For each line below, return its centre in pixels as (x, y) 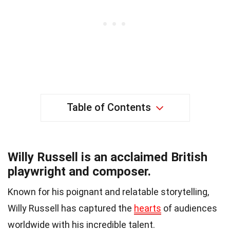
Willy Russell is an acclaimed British (108, 157)
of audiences (189, 208)
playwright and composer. (79, 171)
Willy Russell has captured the (71, 208)
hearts (148, 208)
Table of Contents (109, 107)
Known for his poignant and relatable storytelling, (108, 191)
